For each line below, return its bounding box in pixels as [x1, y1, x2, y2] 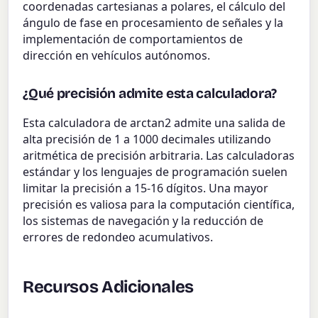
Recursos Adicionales [23, 276, 194, 297]
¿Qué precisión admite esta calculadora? [23, 84, 277, 102]
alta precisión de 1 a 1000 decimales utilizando [23, 131, 272, 147]
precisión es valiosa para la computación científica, [23, 196, 295, 212]
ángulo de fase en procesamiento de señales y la [23, 14, 284, 31]
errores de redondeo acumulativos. [23, 229, 214, 245]
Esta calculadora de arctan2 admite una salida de [23, 114, 286, 131]
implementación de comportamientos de [23, 31, 243, 47]
